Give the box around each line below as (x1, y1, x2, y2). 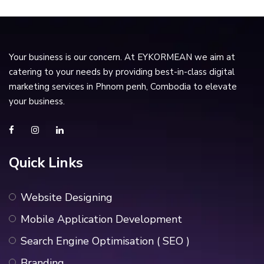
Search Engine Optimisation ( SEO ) (21, 233, 190, 248)
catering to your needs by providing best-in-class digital (9, 65, 235, 78)
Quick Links (9, 153, 83, 172)
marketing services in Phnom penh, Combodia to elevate (9, 80, 237, 93)
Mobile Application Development (21, 212, 182, 226)
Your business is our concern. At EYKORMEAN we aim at (9, 51, 235, 63)
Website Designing (21, 190, 113, 204)
